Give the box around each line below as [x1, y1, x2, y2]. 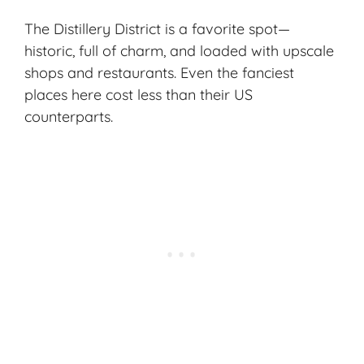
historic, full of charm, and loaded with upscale [24, 41, 334, 60]
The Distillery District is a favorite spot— [24, 19, 290, 38]
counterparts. [24, 106, 113, 126]
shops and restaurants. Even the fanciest [24, 63, 294, 82]
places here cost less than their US [24, 84, 253, 104]
